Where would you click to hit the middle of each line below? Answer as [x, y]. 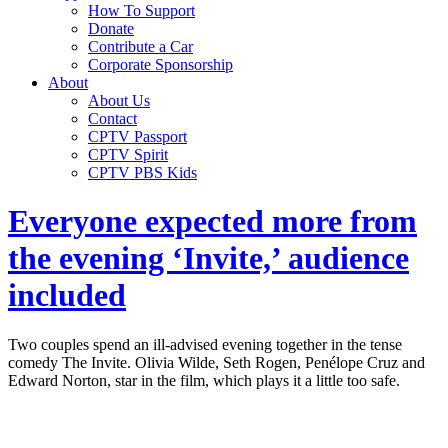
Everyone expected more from [212, 221]
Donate [111, 28]
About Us [119, 100]
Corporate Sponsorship [160, 64]
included [67, 295]
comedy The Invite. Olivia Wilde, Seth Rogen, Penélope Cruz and [216, 362]
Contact [112, 118]
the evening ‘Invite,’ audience [208, 258]
